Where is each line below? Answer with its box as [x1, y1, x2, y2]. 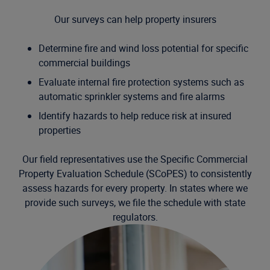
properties [39, 124, 81, 137]
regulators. [112, 210, 158, 224]
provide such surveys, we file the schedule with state [25, 196, 245, 209]
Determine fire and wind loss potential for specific [39, 42, 248, 55]
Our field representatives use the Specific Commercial [22, 152, 248, 166]
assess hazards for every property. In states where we [22, 181, 248, 195]
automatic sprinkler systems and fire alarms [39, 90, 225, 103]
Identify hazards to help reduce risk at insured [39, 109, 231, 122]
